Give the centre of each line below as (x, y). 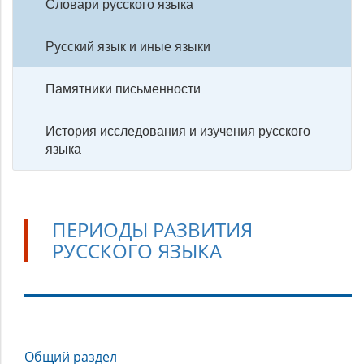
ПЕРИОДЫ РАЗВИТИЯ (152, 230)
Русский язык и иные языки (128, 46)
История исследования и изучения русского (178, 131)
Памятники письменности (123, 89)
